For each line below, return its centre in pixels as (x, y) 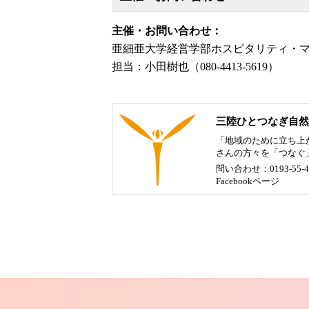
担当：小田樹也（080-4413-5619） (195, 66)
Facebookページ (248, 181)
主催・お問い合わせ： (167, 30)
